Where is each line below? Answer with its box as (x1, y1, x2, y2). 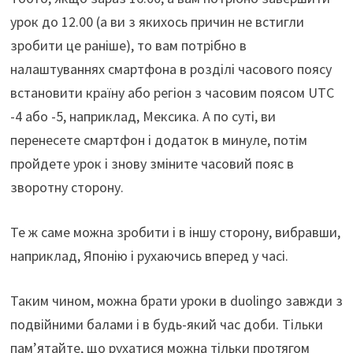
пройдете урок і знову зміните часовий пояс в (9, 154, 294, 173)
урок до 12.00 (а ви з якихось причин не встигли (9, 12, 304, 31)
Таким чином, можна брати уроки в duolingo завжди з (9, 291, 343, 310)
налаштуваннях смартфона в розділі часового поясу (9, 59, 332, 78)
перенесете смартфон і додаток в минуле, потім (9, 130, 307, 149)
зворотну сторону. (9, 177, 124, 196)
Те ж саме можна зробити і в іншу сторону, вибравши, (9, 222, 340, 241)
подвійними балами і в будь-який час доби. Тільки (9, 314, 323, 333)
